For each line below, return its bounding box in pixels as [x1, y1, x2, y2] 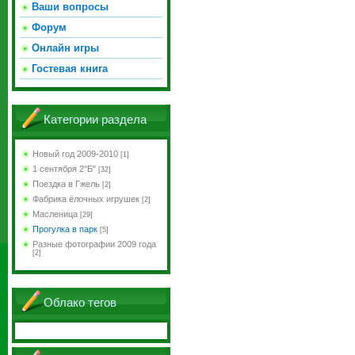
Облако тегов [44, 296, 116, 309]
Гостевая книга [32, 63, 108, 74]
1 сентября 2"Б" [32, 164, 96, 174]
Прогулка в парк [32, 224, 97, 234]
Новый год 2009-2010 [32, 149, 118, 158]
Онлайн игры [32, 42, 99, 54]
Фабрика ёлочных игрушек [32, 194, 139, 204]
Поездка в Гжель [32, 179, 100, 189]
